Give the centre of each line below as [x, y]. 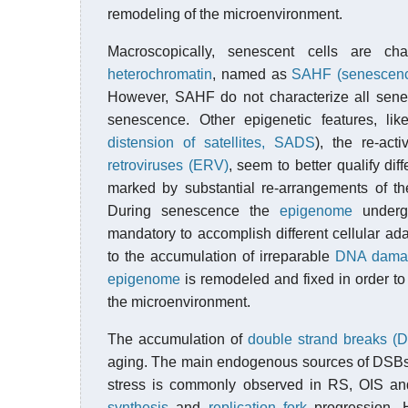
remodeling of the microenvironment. [225, 14]
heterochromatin [160, 74]
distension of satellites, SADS [211, 143]
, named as [252, 74]
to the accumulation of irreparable [222, 256]
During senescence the [194, 211]
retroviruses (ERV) [168, 165]
